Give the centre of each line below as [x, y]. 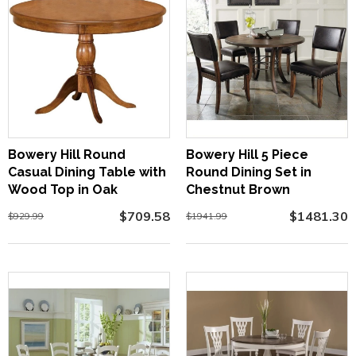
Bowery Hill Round [67, 155]
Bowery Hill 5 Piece [247, 155]
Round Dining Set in [249, 172]
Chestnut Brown [238, 190]
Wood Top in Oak [63, 190]
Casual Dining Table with [87, 172]
